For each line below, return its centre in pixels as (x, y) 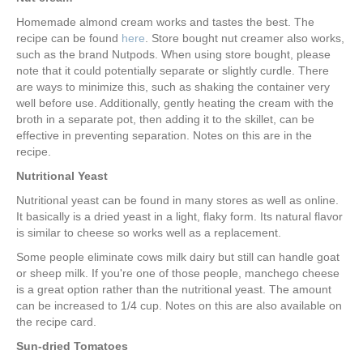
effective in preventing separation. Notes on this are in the (164, 136)
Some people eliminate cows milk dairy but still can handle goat (178, 257)
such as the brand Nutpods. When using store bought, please (173, 55)
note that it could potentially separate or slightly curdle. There (173, 71)
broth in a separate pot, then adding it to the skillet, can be (165, 120)
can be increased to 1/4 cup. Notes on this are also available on (179, 306)
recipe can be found (69, 38)
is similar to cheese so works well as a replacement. (149, 233)
